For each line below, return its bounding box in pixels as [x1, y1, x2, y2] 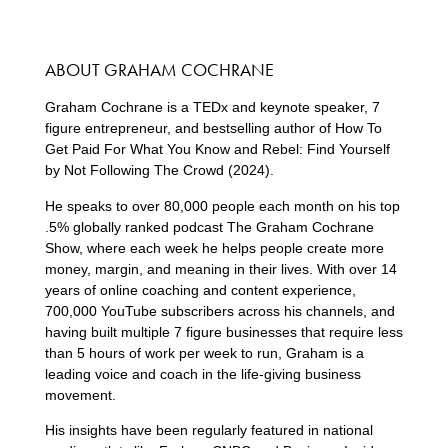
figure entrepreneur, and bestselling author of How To [44, 120, 382, 137]
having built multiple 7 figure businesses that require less [44, 323, 403, 340]
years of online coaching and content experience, [44, 281, 356, 298]
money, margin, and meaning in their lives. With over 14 [44, 260, 397, 277]
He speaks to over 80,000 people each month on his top [44, 197, 400, 214]
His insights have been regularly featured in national [44, 422, 373, 439]
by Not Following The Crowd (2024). [44, 162, 274, 179]
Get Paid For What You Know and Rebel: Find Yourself [44, 141, 390, 158]
